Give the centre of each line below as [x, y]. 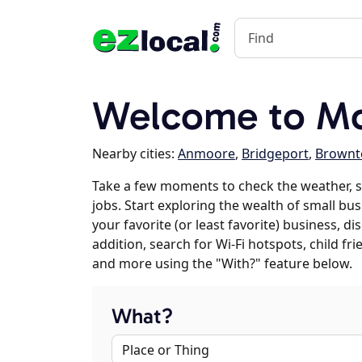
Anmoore [206, 154]
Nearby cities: [135, 154]
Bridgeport [275, 154]
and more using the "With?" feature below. [222, 263]
